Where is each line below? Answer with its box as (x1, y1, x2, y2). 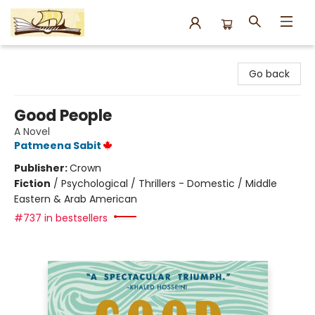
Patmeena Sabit (14, 139, 101, 153)
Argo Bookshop (11, 51, 83, 65)
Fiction (14, 176, 51, 191)
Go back (249, 67, 290, 81)
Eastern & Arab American (14, 192, 137, 206)
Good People (14, 105, 112, 127)
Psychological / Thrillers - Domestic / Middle (61, 176, 277, 191)
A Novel (14, 124, 50, 139)
